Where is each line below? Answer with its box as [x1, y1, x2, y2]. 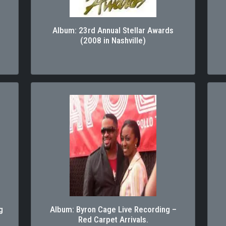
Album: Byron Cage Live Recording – [49, 204, 177, 214]
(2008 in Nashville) [80, 35, 146, 45]
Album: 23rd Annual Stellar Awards [52, 25, 174, 35]
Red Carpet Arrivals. [78, 214, 148, 224]
